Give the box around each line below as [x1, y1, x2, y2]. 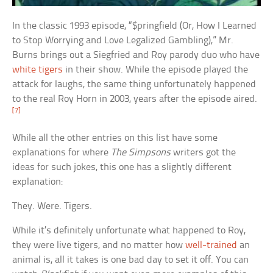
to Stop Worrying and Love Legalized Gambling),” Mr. [12, 35, 234, 46]
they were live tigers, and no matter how [12, 240, 186, 251]
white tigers [12, 65, 63, 76]
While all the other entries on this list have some [12, 133, 218, 144]
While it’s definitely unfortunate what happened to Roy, [12, 225, 246, 236]
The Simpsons [111, 147, 171, 158]
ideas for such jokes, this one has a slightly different [12, 162, 232, 173]
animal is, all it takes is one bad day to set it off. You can [12, 255, 249, 266]
